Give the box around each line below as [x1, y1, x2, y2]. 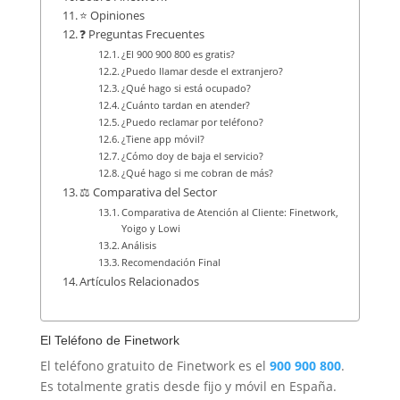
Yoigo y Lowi [121, 221, 180, 236]
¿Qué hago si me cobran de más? [121, 166, 273, 180]
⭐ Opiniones [79, 8, 146, 24]
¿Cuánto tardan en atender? [121, 98, 250, 112]
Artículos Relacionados [79, 274, 200, 290]
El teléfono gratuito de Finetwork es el [39, 357, 270, 375]
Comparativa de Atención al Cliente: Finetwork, [121, 205, 338, 220]
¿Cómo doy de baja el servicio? [121, 149, 263, 163]
